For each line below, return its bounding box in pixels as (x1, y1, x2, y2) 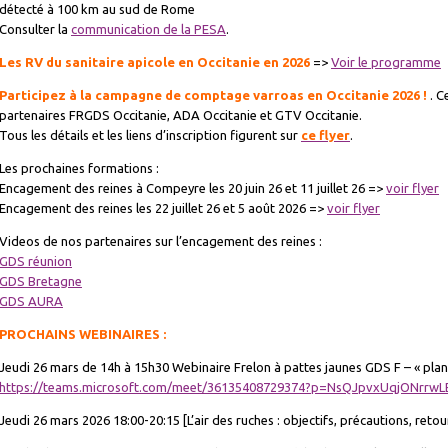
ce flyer (301, 128, 350, 142)
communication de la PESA (71, 22, 226, 36)
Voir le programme (331, 55, 441, 69)
